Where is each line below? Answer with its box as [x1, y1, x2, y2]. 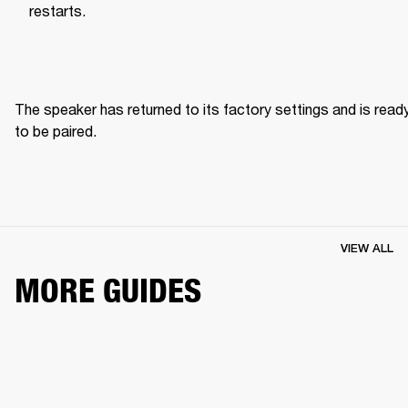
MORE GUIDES [15, 270, 201, 311]
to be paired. [15, 121, 100, 139]
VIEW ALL [341, 240, 393, 255]
